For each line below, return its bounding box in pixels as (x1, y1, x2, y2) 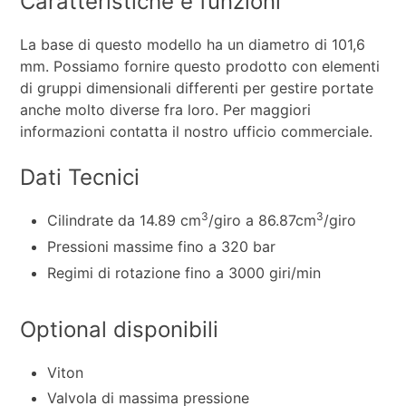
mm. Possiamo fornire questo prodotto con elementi (20, 57, 381, 76)
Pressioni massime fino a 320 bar (47, 237, 276, 256)
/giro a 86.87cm (208, 211, 317, 230)
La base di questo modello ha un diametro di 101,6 (20, 35, 366, 54)
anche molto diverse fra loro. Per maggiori (20, 101, 312, 120)
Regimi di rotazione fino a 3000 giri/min (47, 263, 322, 282)
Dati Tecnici (20, 164, 140, 191)
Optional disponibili (20, 315, 219, 343)
